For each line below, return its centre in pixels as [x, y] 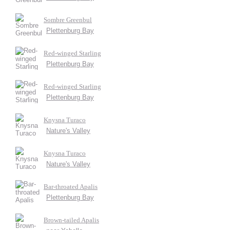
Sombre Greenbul [68, 20]
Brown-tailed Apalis [71, 220]
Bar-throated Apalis [71, 187]
